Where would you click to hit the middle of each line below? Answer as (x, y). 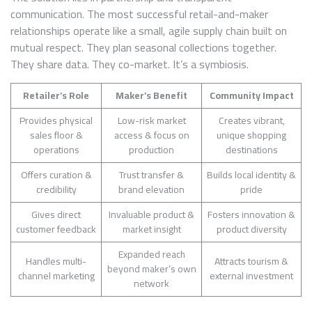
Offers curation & (56, 174)
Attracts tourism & (251, 261)
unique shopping (251, 135)
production (151, 149)
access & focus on (151, 135)
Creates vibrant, (251, 120)
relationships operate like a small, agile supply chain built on (149, 30)
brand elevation (151, 189)
